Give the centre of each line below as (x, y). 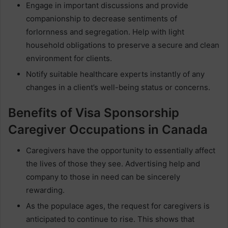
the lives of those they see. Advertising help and (113, 164)
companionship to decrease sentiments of (102, 19)
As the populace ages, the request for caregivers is (118, 206)
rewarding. (45, 190)
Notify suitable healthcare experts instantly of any (115, 74)
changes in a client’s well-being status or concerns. (118, 87)
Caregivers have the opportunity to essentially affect (121, 150)
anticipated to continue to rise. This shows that (110, 219)
